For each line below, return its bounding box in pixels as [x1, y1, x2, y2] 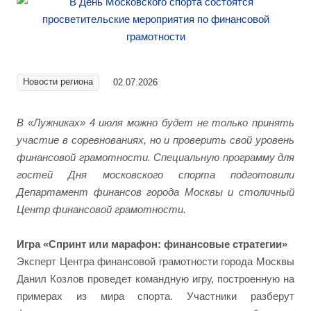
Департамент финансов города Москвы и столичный [17, 186, 294, 198]
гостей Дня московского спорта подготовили [17, 169, 294, 180]
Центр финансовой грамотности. [17, 203, 186, 215]
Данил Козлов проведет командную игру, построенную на [17, 273, 294, 285]
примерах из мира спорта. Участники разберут [17, 290, 294, 302]
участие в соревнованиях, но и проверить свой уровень [17, 134, 294, 146]
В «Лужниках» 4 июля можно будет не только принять [17, 117, 294, 128]
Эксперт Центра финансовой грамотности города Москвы [17, 255, 294, 267]
